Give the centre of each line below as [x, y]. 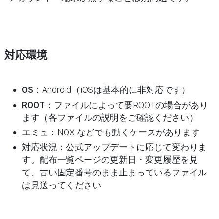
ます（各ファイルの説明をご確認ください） [110, 117]
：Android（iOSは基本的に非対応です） [111, 90]
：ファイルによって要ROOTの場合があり [126, 105]
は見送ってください [61, 185]
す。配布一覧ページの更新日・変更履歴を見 [110, 160]
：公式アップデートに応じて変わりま [132, 147]
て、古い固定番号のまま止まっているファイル [114, 173]
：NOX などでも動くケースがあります [124, 132]
